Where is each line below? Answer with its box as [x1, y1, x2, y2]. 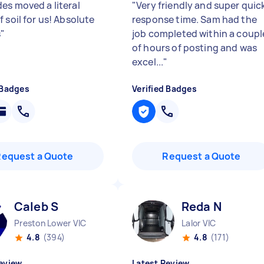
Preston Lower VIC [14, 217, 87, 229]
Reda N [181, 199, 222, 214]
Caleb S [14, 199, 59, 214]
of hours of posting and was [132, 41, 258, 54]
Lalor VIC [181, 217, 216, 229]
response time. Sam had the [132, 13, 257, 26]
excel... [132, 55, 164, 68]
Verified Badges [132, 83, 197, 94]
